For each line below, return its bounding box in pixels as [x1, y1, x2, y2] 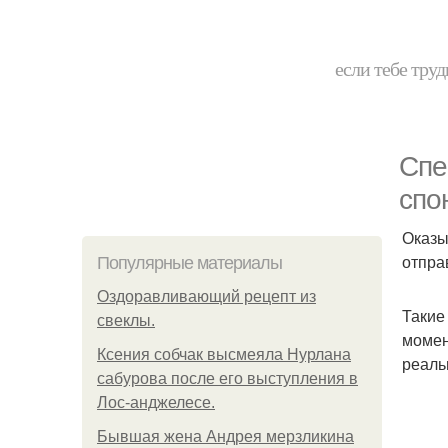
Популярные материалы [97, 253, 282, 273]
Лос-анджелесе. [97, 394, 215, 411]
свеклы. [97, 312, 155, 329]
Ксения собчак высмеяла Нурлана [97, 346, 351, 363]
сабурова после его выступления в [97, 370, 358, 387]
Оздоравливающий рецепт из [97, 288, 316, 305]
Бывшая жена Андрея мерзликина [97, 428, 354, 445]
